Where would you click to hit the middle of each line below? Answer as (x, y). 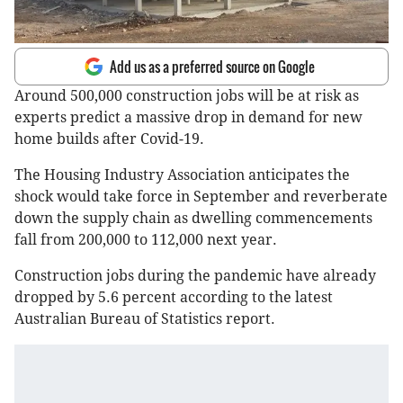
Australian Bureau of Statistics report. (145, 319)
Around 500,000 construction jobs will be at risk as (187, 96)
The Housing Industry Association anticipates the (182, 175)
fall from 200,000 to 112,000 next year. (146, 240)
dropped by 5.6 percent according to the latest (174, 298)
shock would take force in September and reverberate (201, 197)
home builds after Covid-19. (109, 139)
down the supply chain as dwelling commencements (193, 219)
